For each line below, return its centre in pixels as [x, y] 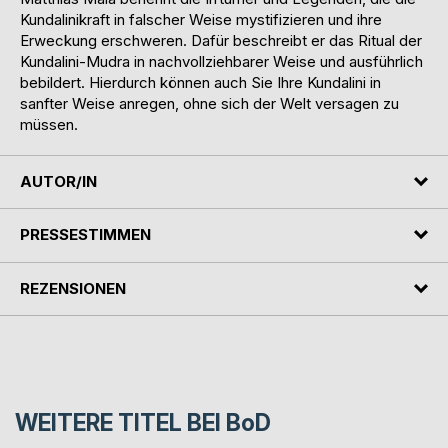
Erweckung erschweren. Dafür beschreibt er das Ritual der [221, 40]
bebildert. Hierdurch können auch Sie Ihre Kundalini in [200, 82]
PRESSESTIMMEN [85, 235]
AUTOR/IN [58, 181]
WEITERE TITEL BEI [120, 423]
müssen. [49, 124]
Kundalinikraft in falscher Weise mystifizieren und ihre [201, 19]
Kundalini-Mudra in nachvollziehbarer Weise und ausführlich [221, 61]
